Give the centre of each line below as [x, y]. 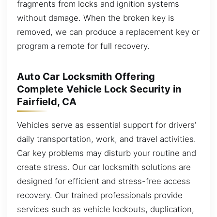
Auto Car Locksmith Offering [86, 76]
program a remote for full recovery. [83, 46]
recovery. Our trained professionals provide [100, 195]
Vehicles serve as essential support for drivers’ [107, 125]
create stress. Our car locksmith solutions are [104, 167]
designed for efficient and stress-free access [104, 181]
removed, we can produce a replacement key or [108, 32]
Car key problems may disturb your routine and [107, 153]
